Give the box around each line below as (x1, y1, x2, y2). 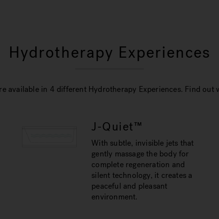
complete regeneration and (91, 159, 185, 170)
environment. (91, 192, 138, 202)
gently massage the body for (91, 149, 189, 159)
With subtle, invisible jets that (91, 138, 194, 148)
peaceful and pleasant (91, 181, 168, 191)
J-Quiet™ (91, 119, 143, 134)
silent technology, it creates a (91, 170, 193, 180)
